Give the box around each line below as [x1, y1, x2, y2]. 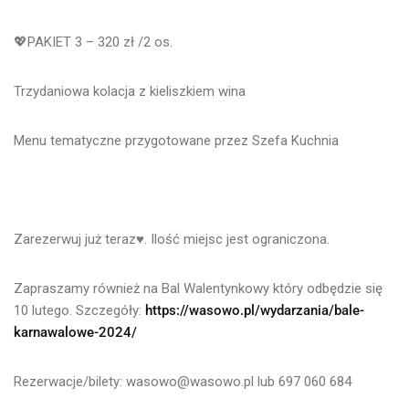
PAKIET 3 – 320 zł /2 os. [27, 33, 173, 50]
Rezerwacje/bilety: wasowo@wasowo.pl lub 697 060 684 [14, 372, 351, 390]
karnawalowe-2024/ [14, 323, 137, 341]
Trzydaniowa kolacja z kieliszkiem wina [14, 82, 246, 100]
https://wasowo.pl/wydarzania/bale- [145, 301, 364, 319]
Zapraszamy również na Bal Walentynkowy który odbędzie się [14, 279, 383, 297]
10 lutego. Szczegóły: [14, 301, 145, 319]
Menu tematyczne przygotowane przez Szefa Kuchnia [14, 131, 339, 149]
